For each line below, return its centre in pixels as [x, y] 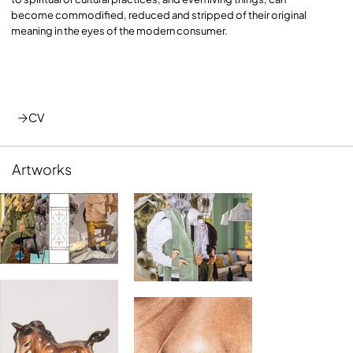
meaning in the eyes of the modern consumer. [120, 30]
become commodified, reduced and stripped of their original [159, 15]
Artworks [42, 169]
